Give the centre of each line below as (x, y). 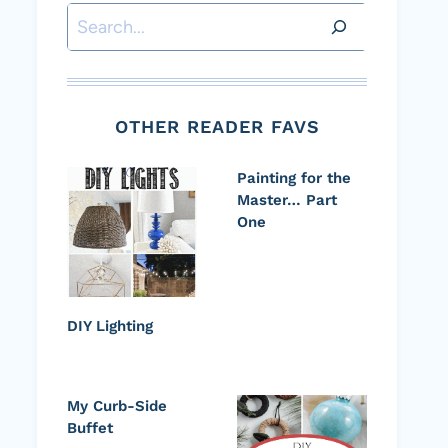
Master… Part (287, 200)
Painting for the (294, 178)
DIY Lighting (110, 326)
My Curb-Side (117, 406)
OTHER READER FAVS (217, 127)
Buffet (90, 428)
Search (94, 18)
